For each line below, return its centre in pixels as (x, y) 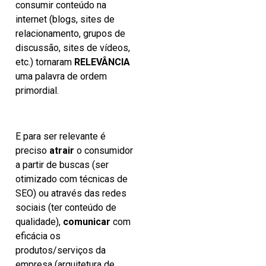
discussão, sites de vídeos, (73, 47)
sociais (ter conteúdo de (66, 207)
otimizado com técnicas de (72, 179)
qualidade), (39, 221)
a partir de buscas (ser (62, 164)
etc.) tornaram (45, 62)
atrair (62, 150)
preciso (32, 150)
